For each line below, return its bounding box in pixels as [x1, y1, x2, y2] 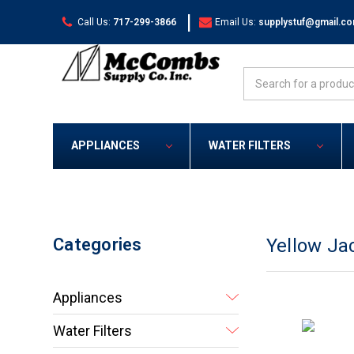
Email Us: [215, 16, 257, 28]
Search [243, 69, 279, 81]
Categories [53, 235, 142, 255]
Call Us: [77, 16, 111, 28]
